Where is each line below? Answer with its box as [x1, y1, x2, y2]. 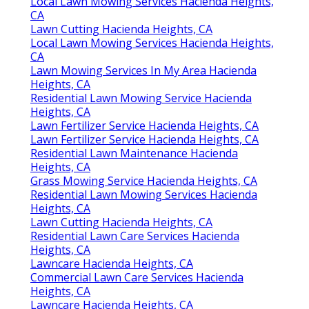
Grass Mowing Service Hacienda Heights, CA [30, 173, 257, 189]
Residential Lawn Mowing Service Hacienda [30, 90, 252, 106]
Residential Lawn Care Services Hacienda [30, 228, 239, 244]
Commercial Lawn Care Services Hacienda [30, 270, 243, 286]
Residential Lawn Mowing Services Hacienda [30, 187, 257, 203]
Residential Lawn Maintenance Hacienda [30, 146, 238, 161]
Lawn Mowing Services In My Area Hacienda [30, 63, 257, 79]
